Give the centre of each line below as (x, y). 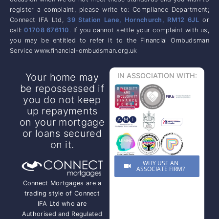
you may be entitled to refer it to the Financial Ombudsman (109, 40)
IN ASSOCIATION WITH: (157, 75)
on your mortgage (62, 122)
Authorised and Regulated (62, 214)
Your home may (62, 77)
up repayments (62, 111)
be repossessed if (62, 88)
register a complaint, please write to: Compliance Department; (109, 9)
